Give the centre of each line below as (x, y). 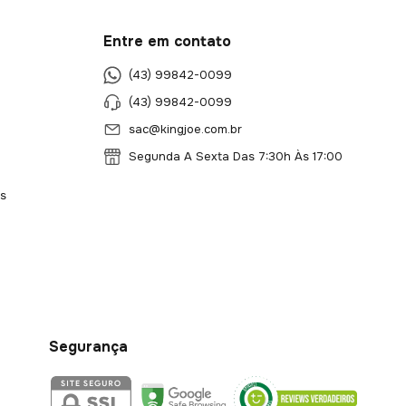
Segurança (88, 347)
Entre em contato (168, 41)
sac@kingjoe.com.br (186, 129)
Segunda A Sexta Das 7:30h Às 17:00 (234, 156)
